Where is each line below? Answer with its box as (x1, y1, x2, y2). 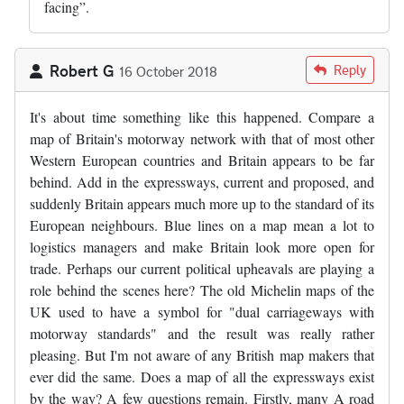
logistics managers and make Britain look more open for (30, 236, 374, 256)
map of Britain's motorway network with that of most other (30, 128, 374, 148)
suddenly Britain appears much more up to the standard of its (30, 193, 374, 213)
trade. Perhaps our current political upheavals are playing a (30, 258, 374, 278)
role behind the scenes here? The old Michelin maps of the (30, 280, 374, 299)
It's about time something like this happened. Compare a (30, 106, 374, 126)
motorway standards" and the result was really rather (30, 323, 374, 343)
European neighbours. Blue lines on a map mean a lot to (30, 215, 374, 234)
